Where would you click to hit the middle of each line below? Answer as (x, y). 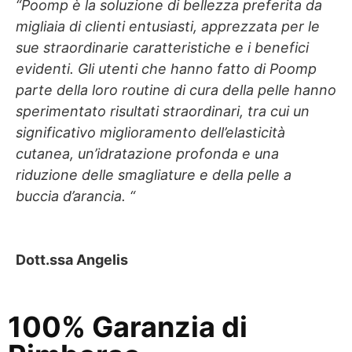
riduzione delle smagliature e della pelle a (154, 174)
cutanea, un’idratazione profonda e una (147, 153)
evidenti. (47, 68)
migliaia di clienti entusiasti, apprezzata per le (168, 26)
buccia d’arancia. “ (75, 196)
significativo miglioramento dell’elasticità (150, 132)
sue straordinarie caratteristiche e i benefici (162, 47)
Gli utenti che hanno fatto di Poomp (197, 68)
